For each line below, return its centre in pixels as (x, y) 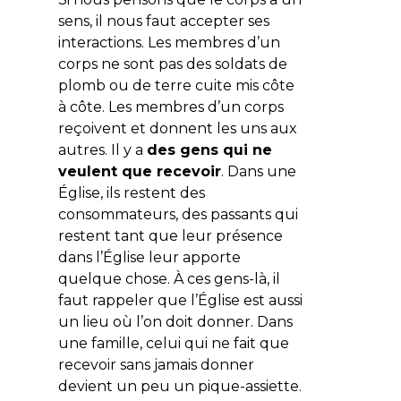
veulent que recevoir (139, 171)
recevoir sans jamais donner (156, 364)
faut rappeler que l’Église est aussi (180, 300)
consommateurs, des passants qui (178, 214)
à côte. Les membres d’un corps (171, 107)
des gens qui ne (209, 149)
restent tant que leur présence (170, 235)
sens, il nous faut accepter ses (163, 21)
